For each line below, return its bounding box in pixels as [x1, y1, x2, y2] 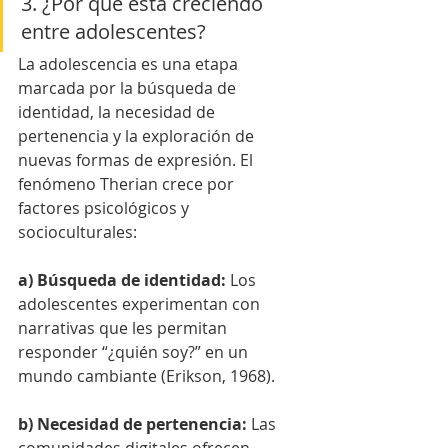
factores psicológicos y [18, 196, 193, 219]
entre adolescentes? [21, 17, 206, 45]
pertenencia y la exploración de [18, 124, 258, 147]
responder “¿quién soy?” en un [18, 340, 252, 363]
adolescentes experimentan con [18, 292, 264, 315]
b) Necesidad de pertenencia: [18, 412, 251, 435]
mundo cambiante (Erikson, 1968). [18, 364, 275, 387]
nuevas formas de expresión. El [18, 148, 257, 171]
